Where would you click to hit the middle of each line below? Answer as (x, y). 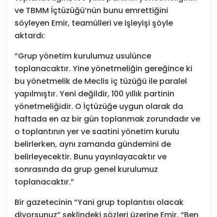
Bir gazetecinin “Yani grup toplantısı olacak (99, 202)
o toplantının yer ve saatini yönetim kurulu (97, 132)
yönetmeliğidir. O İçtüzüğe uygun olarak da (99, 107)
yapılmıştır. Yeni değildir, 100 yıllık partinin (94, 94)
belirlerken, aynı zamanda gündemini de (93, 144)
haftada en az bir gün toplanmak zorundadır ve (107, 119)
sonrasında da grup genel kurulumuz (86, 170)
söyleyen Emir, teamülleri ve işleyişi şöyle (94, 23)
